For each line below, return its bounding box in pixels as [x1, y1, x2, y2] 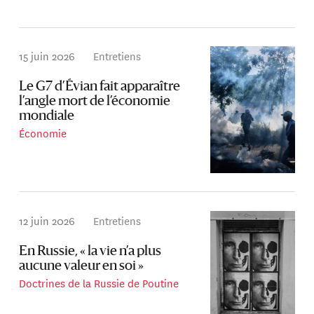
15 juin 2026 [19, 48, 76, 64]
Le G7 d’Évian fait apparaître [19, 81, 181, 95]
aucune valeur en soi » [19, 259, 144, 273]
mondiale [19, 110, 75, 124]
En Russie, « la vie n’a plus [19, 245, 162, 259]
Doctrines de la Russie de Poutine [19, 274, 179, 291]
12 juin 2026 [19, 212, 76, 228]
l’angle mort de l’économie [19, 95, 171, 109]
